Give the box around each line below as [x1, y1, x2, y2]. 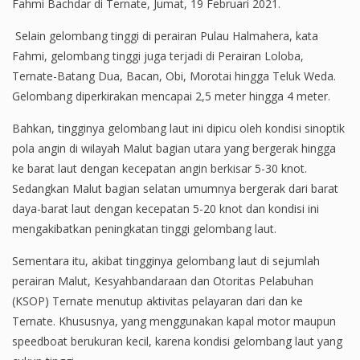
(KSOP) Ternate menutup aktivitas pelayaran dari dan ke [12, 293, 303, 309]
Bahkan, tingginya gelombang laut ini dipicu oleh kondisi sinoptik [12, 121, 345, 136]
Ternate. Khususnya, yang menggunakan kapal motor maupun [12, 313, 336, 329]
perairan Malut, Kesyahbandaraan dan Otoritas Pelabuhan [12, 273, 313, 288]
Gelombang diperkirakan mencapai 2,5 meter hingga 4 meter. [12, 88, 330, 104]
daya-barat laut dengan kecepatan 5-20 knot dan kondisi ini [12, 201, 319, 216]
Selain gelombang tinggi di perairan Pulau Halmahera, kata [12, 28, 318, 43]
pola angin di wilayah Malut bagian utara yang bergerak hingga [12, 141, 336, 156]
